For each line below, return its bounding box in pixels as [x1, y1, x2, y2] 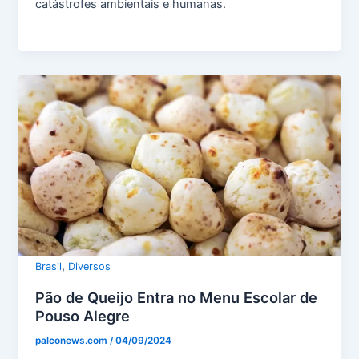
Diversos [68, 260, 111, 272]
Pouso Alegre [35, 306, 131, 325]
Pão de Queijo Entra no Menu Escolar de [35, 288, 318, 306]
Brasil [35, 260, 63, 272]
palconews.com [35, 334, 111, 346]
